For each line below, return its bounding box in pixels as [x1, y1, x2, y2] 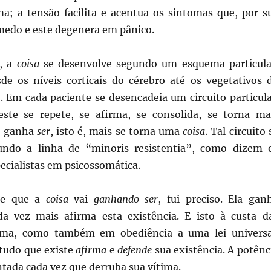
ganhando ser [93, 192, 158, 205]
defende [117, 243, 152, 256]
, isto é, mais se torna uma [50, 125, 183, 137]
